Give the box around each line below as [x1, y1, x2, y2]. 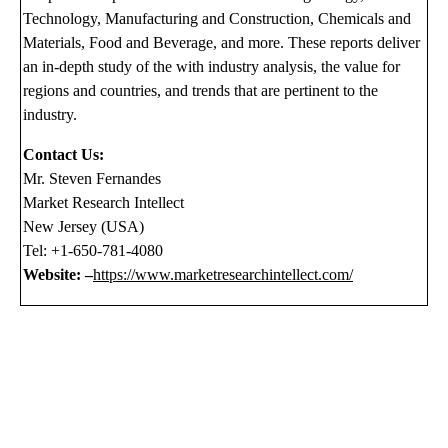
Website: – [23, 266, 94, 284]
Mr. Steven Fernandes [23, 170, 162, 188]
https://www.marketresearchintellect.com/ [93, 266, 354, 284]
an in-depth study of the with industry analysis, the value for [23, 58, 401, 76]
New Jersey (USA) [23, 218, 145, 236]
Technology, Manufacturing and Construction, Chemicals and [23, 10, 412, 28]
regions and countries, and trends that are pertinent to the [23, 82, 379, 100]
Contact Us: [23, 146, 105, 164]
